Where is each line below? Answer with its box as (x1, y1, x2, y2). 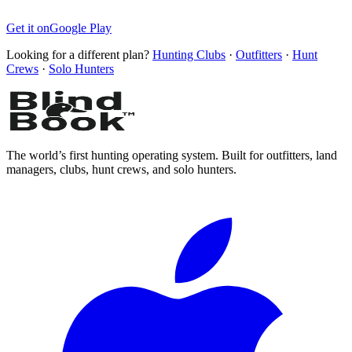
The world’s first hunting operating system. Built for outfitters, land (6, 148, 337, 162)
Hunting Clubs (152, 47, 225, 61)
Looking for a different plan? (6, 47, 149, 61)
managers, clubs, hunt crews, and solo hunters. (6, 162, 236, 176)
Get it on (6, 20, 49, 35)
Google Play (49, 20, 112, 35)
